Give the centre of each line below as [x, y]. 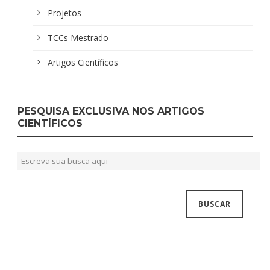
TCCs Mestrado [78, 37]
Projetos [64, 13]
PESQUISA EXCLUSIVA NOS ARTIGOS [111, 111]
